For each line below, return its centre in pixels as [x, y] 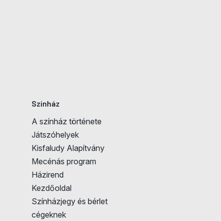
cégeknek [49, 215]
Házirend [48, 175]
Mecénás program [64, 162]
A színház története [67, 122]
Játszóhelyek [55, 135]
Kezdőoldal [52, 188]
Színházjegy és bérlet [70, 202]
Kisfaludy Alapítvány [68, 148]
